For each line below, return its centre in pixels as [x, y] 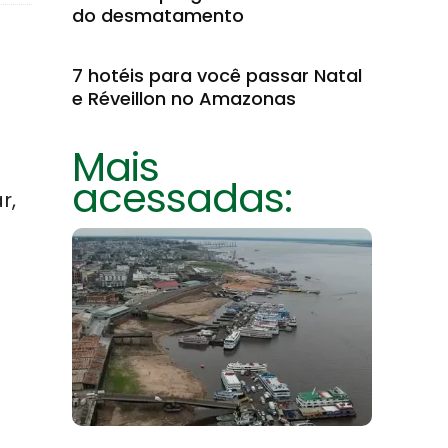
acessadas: [182, 198]
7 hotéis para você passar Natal [217, 75]
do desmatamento [158, 15]
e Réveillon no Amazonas [184, 98]
